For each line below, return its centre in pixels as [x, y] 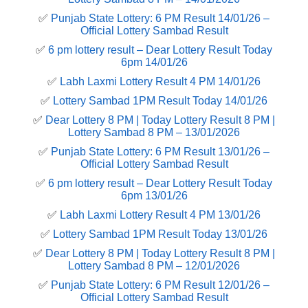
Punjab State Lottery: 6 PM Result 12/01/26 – [160, 285]
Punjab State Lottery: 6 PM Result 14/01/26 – [160, 19]
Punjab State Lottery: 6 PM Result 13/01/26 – [160, 152]
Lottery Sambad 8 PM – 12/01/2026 [154, 266]
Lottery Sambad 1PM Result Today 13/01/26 [160, 234]
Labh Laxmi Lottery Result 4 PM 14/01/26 [160, 82]
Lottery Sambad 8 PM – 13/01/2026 [154, 133]
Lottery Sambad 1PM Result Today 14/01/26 [160, 101]
